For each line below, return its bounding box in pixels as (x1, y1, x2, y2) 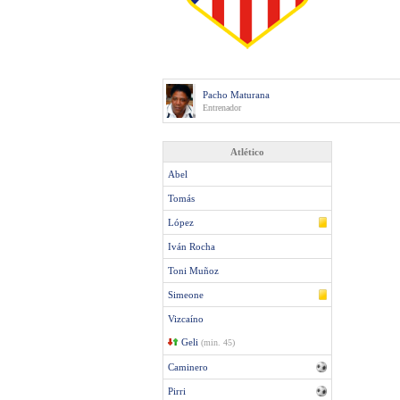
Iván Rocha (168, 241, 215, 252)
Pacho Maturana (203, 89, 270, 100)
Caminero (168, 362, 208, 372)
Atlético (230, 146, 264, 157)
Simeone (168, 289, 204, 300)
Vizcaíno (168, 313, 204, 324)
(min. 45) (201, 337, 235, 347)
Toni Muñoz (168, 265, 219, 276)
